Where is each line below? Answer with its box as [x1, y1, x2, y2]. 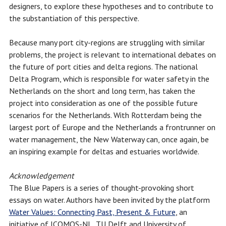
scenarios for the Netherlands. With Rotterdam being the [9, 110, 202, 121]
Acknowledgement [9, 171, 74, 181]
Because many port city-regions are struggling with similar [9, 37, 205, 48]
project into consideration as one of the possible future [9, 98, 198, 108]
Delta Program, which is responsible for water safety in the [9, 74, 209, 84]
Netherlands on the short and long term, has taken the [9, 86, 195, 96]
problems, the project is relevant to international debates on [9, 49, 216, 60]
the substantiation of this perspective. [9, 13, 139, 24]
